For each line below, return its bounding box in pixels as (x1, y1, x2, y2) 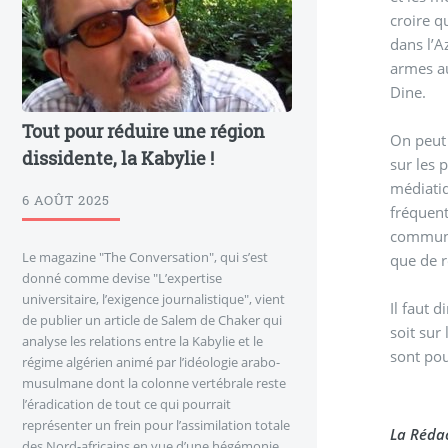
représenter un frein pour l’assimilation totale (22, 416, 290, 435)
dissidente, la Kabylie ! (22, 145, 214, 170)
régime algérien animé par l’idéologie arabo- (22, 353, 280, 372)
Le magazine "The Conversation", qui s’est (22, 248, 268, 267)
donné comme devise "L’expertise (22, 269, 222, 288)
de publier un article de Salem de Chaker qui (22, 311, 282, 330)
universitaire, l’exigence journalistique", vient (22, 290, 285, 309)
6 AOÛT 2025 (22, 191, 110, 210)
